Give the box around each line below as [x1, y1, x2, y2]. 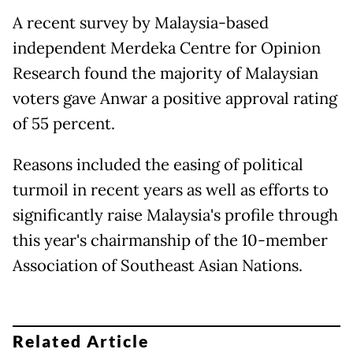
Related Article [13, 330, 150, 351]
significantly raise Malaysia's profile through [13, 205, 338, 226]
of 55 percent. [13, 113, 119, 135]
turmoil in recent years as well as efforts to [13, 180, 329, 201]
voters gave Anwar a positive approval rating [13, 88, 337, 110]
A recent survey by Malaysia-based [13, 13, 269, 34]
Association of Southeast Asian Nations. [13, 255, 303, 277]
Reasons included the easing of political [13, 154, 303, 176]
